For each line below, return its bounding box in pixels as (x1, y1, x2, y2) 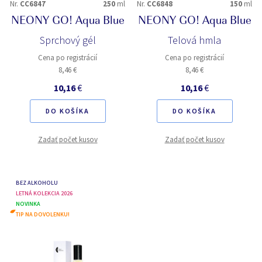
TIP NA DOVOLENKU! (16, 211, 70, 218)
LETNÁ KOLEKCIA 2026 (16, 189, 73, 197)
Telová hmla (168, 33, 221, 47)
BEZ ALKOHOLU (16, 179, 58, 187)
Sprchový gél (39, 33, 96, 47)
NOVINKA (16, 200, 40, 208)
